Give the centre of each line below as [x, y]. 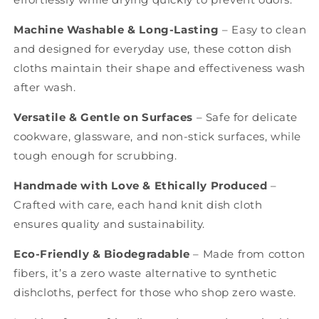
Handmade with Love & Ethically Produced [141, 186]
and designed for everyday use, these [121, 49]
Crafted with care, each [81, 205]
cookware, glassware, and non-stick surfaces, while [158, 137]
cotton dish [260, 49]
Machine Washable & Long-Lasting [116, 30]
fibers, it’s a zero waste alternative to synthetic [146, 273]
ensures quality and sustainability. [110, 224]
